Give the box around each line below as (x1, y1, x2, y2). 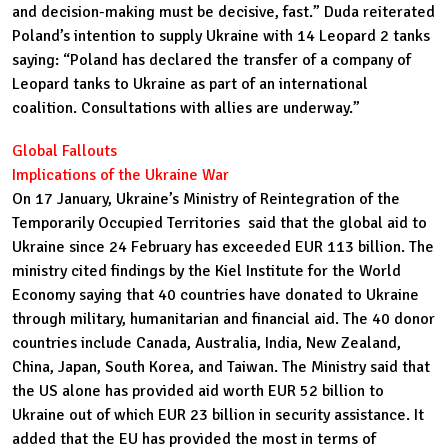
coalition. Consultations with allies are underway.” (12, 97, 364, 118)
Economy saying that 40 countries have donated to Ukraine (12, 285, 419, 306)
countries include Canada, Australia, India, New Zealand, (12, 333, 401, 354)
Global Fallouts (12, 141, 117, 162)
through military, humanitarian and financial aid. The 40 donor (12, 309, 435, 330)
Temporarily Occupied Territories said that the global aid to (12, 213, 427, 234)
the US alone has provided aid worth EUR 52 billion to (12, 381, 384, 402)
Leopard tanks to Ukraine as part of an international (12, 73, 368, 94)
